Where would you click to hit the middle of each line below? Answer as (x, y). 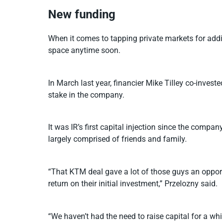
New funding (82, 15)
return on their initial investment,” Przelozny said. (133, 183)
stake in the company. (86, 95)
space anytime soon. (84, 51)
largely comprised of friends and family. (117, 139)
